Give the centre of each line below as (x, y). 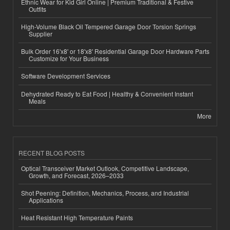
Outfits (37, 9)
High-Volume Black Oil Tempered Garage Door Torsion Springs (109, 26)
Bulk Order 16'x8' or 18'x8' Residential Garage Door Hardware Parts (115, 51)
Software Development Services (66, 76)
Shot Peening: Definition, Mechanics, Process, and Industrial (105, 193)
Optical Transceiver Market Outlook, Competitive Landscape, (105, 168)
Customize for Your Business (69, 59)
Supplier (41, 33)
